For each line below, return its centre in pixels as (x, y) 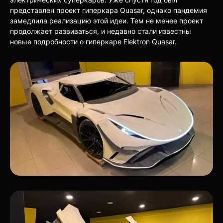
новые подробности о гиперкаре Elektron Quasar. (93, 41)
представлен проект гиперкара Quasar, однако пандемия (109, 10)
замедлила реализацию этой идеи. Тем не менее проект (107, 20)
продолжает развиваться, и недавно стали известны (101, 31)
